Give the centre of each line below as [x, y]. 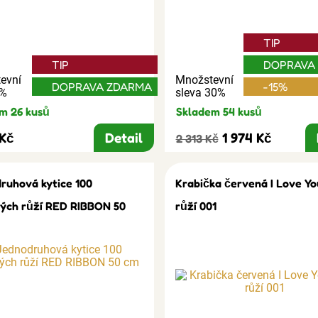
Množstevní [204, 79]
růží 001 [196, 205]
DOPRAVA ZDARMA [102, 86]
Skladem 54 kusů [219, 111]
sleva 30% [200, 92]
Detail [124, 137]
